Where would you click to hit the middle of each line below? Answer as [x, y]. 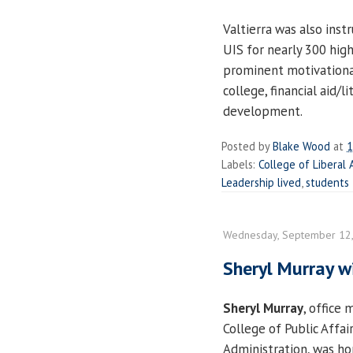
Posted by [247, 147]
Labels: [240, 165]
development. [263, 111]
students [327, 183]
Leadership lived [261, 183]
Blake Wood [301, 147]
